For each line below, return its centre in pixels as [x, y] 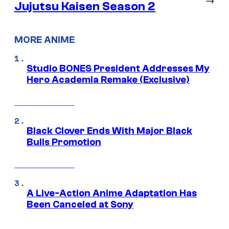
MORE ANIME [44, 40]
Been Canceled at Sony [80, 205]
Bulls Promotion [64, 142]
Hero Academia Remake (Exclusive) [108, 80]
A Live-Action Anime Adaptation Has [112, 193]
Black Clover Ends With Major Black [109, 131]
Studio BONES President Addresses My [118, 69]
